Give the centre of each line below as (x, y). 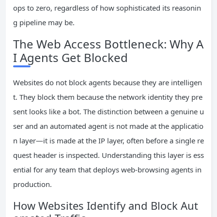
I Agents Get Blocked (70, 58)
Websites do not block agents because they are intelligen (108, 83)
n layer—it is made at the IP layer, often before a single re (108, 141)
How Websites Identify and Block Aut (106, 206)
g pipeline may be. (44, 23)
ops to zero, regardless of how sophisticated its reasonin (107, 8)
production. (32, 184)
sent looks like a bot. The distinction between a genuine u (108, 112)
